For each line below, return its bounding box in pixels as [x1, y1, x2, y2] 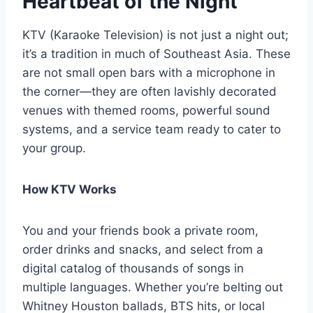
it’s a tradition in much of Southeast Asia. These [22, 47, 291, 61]
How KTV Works [22, 182, 117, 197]
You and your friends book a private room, [22, 224, 259, 238]
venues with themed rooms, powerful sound [22, 103, 270, 118]
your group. [22, 141, 86, 156]
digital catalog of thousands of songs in [22, 261, 244, 276]
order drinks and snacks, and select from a [22, 242, 263, 257]
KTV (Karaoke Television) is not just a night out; [22, 28, 289, 43]
